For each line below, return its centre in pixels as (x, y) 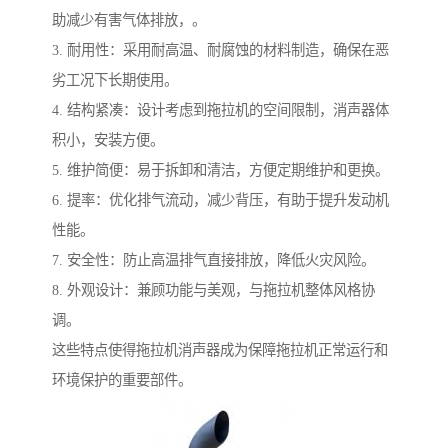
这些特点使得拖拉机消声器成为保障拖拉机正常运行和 (220, 350)
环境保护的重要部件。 (122, 380)
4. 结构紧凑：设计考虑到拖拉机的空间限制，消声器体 (220, 110)
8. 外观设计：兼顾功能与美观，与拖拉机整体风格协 (213, 290)
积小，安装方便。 (108, 140)
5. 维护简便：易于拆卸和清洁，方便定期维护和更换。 (220, 170)
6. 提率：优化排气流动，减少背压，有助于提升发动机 (220, 200)
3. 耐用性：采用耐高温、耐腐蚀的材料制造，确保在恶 (220, 50)
